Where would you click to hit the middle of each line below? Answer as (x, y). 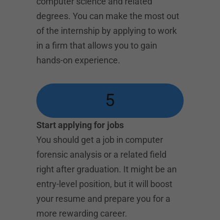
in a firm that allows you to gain (97, 45)
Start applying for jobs (80, 125)
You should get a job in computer (100, 139)
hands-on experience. (78, 60)
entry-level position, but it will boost (104, 184)
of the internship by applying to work (107, 30)
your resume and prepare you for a (103, 198)
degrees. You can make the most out (108, 16)
